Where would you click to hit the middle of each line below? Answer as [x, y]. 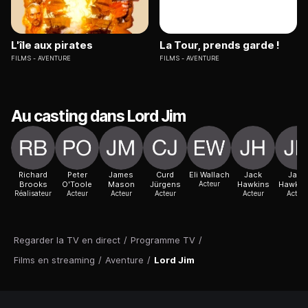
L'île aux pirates [52, 45]
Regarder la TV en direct [67, 240]
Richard [33, 175]
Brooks [33, 185]
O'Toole [77, 185]
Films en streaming [54, 260]
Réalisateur [33, 194]
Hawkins [253, 185]
